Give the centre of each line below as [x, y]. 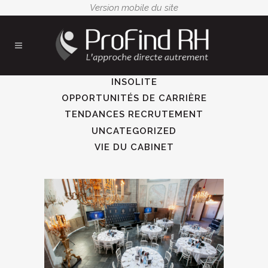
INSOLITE [134, 82]
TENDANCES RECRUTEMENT [134, 115]
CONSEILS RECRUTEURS [150, 66]
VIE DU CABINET [134, 147]
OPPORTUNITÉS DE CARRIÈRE [134, 98]
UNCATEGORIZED [134, 131]
